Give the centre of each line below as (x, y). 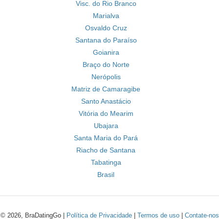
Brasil (106, 175)
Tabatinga (106, 162)
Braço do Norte (106, 65)
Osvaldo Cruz (106, 28)
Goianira (106, 52)
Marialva (106, 16)
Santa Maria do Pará (106, 138)
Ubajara (106, 126)
